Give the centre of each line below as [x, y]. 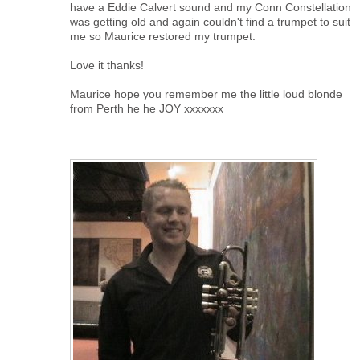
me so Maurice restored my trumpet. [163, 36]
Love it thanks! [107, 65]
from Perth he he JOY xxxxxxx [147, 108]
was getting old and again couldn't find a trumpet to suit [210, 22]
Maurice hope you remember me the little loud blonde [206, 94]
